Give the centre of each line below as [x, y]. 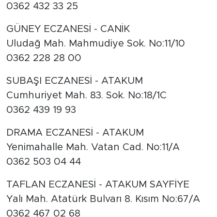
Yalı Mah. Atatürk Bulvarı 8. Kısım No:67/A [103, 199]
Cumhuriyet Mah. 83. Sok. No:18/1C [86, 96]
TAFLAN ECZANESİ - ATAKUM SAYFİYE [98, 185]
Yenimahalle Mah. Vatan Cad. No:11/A [93, 147]
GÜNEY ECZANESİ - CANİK [68, 29]
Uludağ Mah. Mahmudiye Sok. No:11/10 [95, 44]
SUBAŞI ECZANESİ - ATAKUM [74, 81]
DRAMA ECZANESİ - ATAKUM [75, 133]
